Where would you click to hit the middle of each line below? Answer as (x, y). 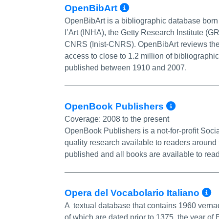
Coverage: (84, 119)
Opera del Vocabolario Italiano (133, 193)
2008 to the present (136, 119)
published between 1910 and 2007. (126, 67)
